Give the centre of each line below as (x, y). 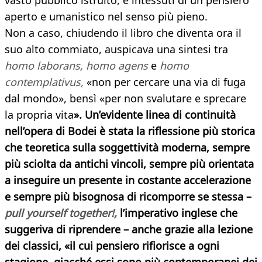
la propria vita (39, 115)
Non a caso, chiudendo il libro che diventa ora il (123, 33)
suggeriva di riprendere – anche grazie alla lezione (129, 230)
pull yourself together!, (61, 213)
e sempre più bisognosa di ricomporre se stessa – (128, 197)
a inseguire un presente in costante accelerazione (128, 180)
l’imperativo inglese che (177, 213)
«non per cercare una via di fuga (165, 82)
